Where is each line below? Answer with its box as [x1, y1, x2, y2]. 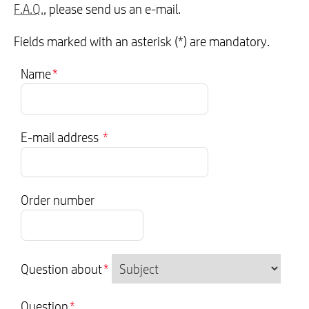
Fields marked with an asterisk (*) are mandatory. [14, 32, 270, 50]
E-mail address [21, 128, 101, 146]
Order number [21, 192, 94, 209]
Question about [21, 260, 102, 277]
